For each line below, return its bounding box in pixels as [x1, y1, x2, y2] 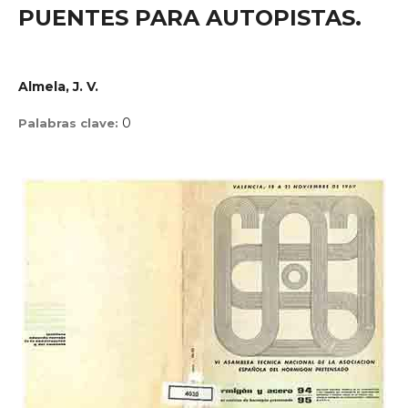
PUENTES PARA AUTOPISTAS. [18, 5, 362, 31]
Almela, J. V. [18, 78, 98, 95]
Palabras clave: [18, 116, 122, 130]
